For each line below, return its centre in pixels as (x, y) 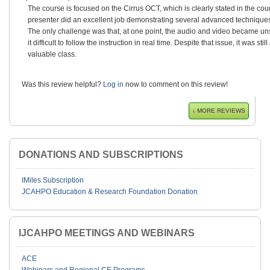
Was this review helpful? (61, 85)
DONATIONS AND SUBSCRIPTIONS (101, 155)
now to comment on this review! (176, 85)
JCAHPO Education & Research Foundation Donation (110, 192)
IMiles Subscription (53, 181)
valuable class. (52, 55)
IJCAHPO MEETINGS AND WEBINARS (107, 233)
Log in (113, 85)
